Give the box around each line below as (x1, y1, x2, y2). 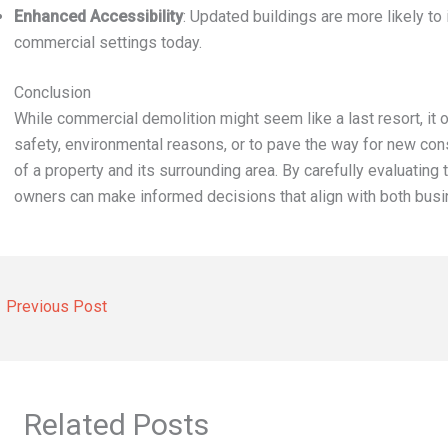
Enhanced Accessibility (14, 7, 183, 26)
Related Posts (24, 407, 209, 443)
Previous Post (2, 297, 107, 316)
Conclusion (14, 83, 91, 102)
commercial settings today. (14, 33, 202, 52)
